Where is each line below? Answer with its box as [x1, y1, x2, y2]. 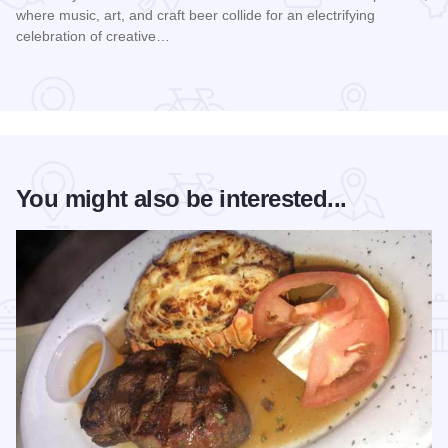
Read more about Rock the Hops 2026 [15, 65, 287, 83]
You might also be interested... [16, 185, 347, 213]
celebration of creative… [16, 28, 170, 45]
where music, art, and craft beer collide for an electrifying [16, 7, 375, 24]
